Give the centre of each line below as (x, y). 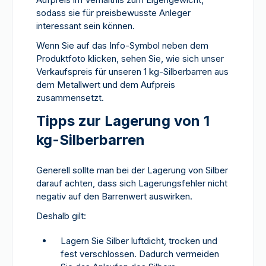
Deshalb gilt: (61, 216)
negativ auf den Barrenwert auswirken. (114, 196)
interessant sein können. (85, 26)
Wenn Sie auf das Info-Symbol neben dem (122, 45)
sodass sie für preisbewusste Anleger (113, 13)
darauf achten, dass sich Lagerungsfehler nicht (132, 183)
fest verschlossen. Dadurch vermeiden (140, 254)
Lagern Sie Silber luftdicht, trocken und (139, 241)
